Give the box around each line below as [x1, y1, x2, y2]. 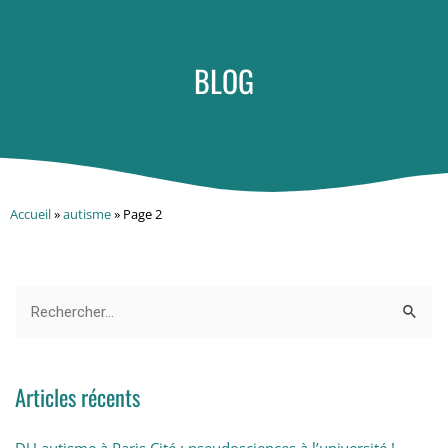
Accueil [10, 205, 51, 223]
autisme [63, 205, 111, 223]
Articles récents [15, 380, 140, 413]
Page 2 [123, 205, 162, 223]
